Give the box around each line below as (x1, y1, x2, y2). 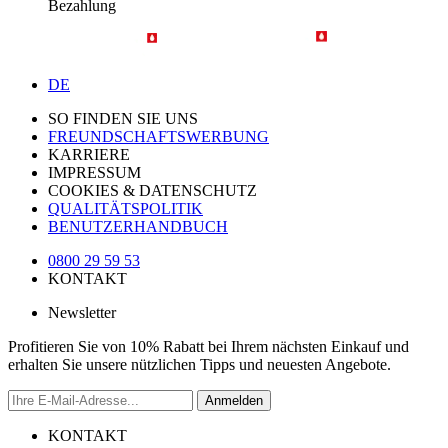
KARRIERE (48, 145, 130, 163)
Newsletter (48, 303, 116, 321)
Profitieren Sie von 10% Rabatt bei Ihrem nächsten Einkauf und (8, 337, 409, 355)
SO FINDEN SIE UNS (48, 109, 198, 127)
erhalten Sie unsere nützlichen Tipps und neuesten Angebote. (8, 355, 391, 373)
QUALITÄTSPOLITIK (48, 199, 203, 217)
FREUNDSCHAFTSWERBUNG (48, 127, 269, 145)
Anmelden (205, 392, 263, 408)
